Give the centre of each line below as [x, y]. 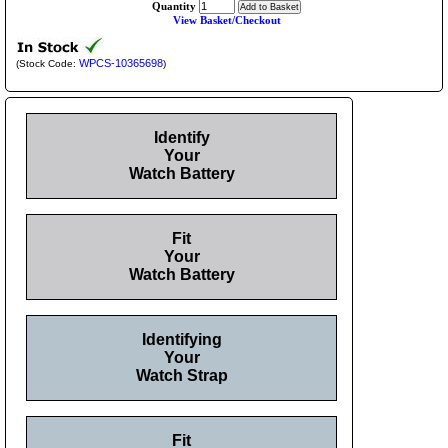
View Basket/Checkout [226, 20]
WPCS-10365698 [121, 63]
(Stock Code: [47, 64]
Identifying [181, 340]
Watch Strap [181, 376]
